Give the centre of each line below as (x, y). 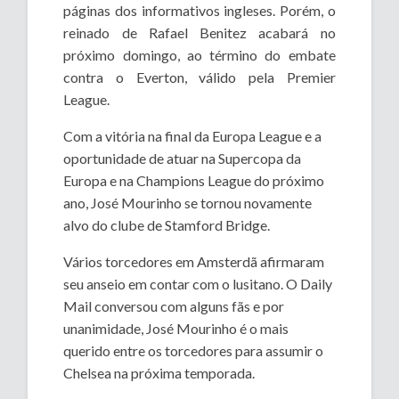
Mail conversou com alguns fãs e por (174, 305)
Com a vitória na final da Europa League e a (193, 135)
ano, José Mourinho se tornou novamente (188, 202)
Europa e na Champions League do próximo (194, 180)
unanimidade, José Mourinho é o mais (176, 328)
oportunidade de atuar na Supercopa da (183, 158)
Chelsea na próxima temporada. (159, 372)
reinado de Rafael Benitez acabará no (199, 32)
